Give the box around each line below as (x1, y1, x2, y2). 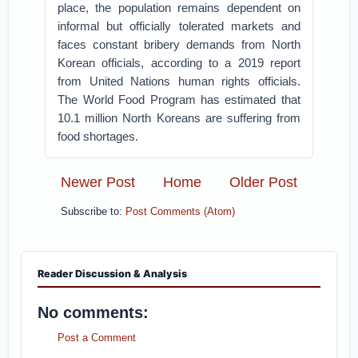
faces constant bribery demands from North (58, 38, 300, 51)
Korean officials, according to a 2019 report (58, 56, 300, 70)
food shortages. (58, 129, 139, 143)
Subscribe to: (61, 206, 126, 218)
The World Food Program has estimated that (58, 93, 300, 106)
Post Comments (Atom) (125, 206, 236, 218)
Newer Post (61, 173, 136, 190)
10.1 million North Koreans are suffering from (58, 111, 300, 125)
